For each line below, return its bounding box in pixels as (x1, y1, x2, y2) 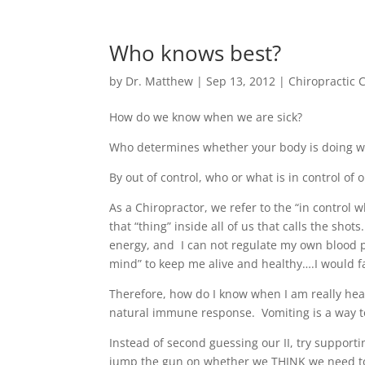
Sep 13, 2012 (206, 73, 276, 89)
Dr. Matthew (125, 73, 194, 89)
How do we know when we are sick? (109, 109, 303, 125)
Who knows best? (109, 38, 282, 68)
